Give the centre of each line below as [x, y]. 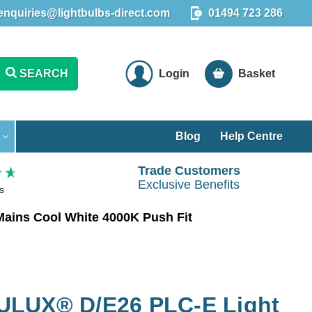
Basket [257, 73]
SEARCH [44, 73]
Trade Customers [189, 171]
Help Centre [252, 136]
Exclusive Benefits [189, 185]
